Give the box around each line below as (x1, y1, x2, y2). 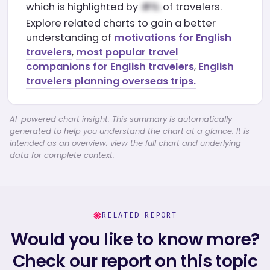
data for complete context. (10, 149, 115, 161)
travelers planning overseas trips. (26, 74, 196, 88)
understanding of (26, 31, 114, 45)
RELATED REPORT (102, 210, 177, 220)
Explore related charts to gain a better (26, 16, 216, 30)
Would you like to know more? (10, 228, 260, 251)
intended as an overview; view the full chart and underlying (10, 137, 241, 149)
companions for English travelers (26, 60, 194, 74)
